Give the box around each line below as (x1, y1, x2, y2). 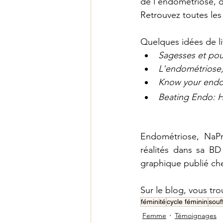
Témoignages (175, 211, 217, 220)
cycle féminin (167, 198, 208, 206)
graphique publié (140, 158, 209, 169)
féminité (141, 198, 166, 206)
